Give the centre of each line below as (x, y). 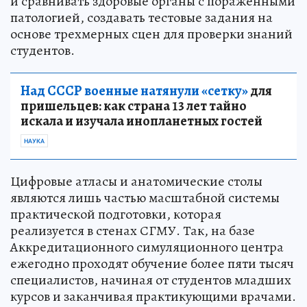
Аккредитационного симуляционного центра (147, 247)
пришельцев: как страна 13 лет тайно (134, 106)
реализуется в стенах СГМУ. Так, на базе (133, 230)
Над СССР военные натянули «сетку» (134, 90)
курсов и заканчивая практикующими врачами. (153, 296)
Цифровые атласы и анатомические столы (136, 181)
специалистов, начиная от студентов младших (151, 280)
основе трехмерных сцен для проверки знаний (151, 34)
